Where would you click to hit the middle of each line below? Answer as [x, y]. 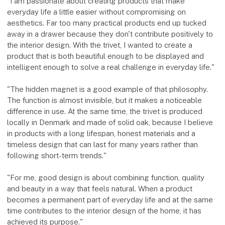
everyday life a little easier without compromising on [97, 12]
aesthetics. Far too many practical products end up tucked [107, 23]
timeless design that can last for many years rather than [103, 145]
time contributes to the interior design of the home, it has [104, 211]
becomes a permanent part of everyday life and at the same [110, 200]
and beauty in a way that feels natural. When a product [100, 189]
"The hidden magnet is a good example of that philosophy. [108, 89]
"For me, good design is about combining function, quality [106, 178]
